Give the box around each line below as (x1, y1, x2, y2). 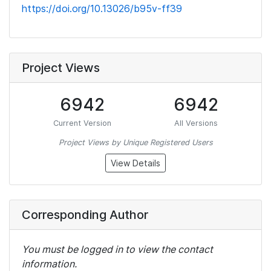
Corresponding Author (22, 207, 148, 222)
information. (22, 258, 77, 270)
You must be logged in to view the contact (22, 243, 213, 255)
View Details (111, 158, 160, 168)
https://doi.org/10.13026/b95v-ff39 (22, 2, 182, 15)
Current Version (53, 119, 111, 128)
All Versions (174, 119, 218, 128)
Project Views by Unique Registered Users (58, 138, 213, 147)
